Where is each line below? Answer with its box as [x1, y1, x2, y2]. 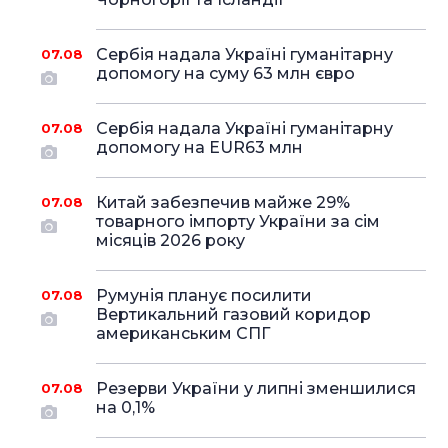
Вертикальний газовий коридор [95, 305, 371, 324]
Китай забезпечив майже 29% [95, 193, 350, 212]
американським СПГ [95, 324, 270, 343]
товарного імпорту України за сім [95, 212, 380, 231]
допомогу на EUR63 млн [95, 138, 303, 157]
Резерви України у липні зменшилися [95, 379, 416, 398]
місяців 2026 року [95, 231, 245, 250]
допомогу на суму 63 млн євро [95, 64, 355, 83]
